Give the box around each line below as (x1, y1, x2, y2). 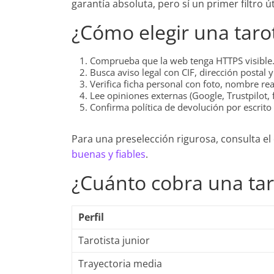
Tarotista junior (78, 234, 150, 247)
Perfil (78, 210, 104, 224)
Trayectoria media (78, 257, 162, 270)
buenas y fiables (72, 147, 146, 161)
